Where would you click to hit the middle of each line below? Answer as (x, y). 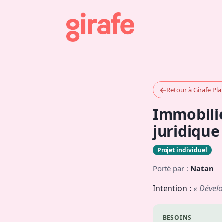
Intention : (173, 188)
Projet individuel (182, 150)
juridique (186, 131)
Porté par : (171, 168)
